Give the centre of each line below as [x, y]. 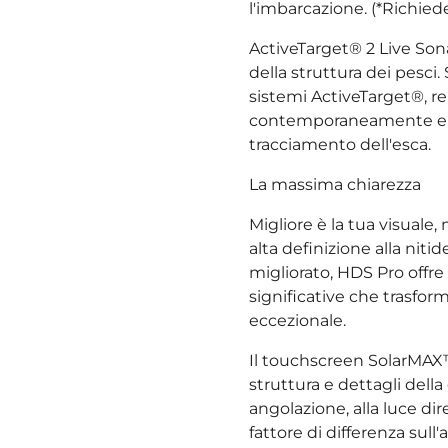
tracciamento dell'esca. [340, 144]
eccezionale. [297, 320]
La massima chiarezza [335, 184]
